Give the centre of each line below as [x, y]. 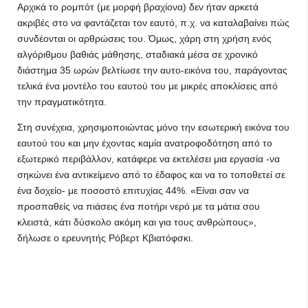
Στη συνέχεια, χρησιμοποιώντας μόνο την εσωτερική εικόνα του [153, 127]
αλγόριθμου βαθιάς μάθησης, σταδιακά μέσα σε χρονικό [137, 54]
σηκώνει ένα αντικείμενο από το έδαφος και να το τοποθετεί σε [151, 175]
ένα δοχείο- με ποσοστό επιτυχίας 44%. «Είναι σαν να [133, 190]
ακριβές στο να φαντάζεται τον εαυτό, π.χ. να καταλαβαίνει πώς [153, 23]
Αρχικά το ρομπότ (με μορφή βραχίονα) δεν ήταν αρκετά [138, 7]
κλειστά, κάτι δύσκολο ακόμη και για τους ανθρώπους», [137, 222]
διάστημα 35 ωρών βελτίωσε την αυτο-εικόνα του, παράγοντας [152, 70]
